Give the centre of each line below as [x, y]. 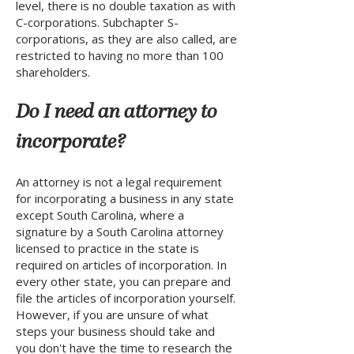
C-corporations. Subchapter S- [97, 22]
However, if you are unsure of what [112, 314]
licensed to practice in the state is [107, 248]
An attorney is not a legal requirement [119, 182]
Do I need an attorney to [117, 113]
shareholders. [53, 72]
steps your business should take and [115, 331]
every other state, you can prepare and [123, 281]
